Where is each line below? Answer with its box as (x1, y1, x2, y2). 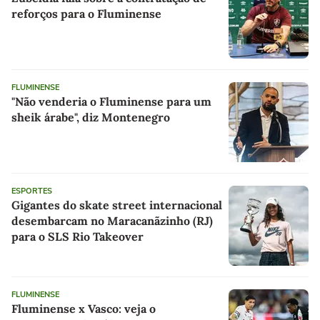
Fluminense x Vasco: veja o (11, 301, 156, 316)
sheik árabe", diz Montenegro (11, 109, 170, 124)
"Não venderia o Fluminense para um (11, 94, 211, 109)
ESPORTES (11, 185, 52, 196)
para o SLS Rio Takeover (11, 229, 144, 244)
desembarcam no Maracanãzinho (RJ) (11, 213, 213, 228)
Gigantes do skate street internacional (11, 197, 222, 212)
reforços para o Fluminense (11, 6, 161, 21)
